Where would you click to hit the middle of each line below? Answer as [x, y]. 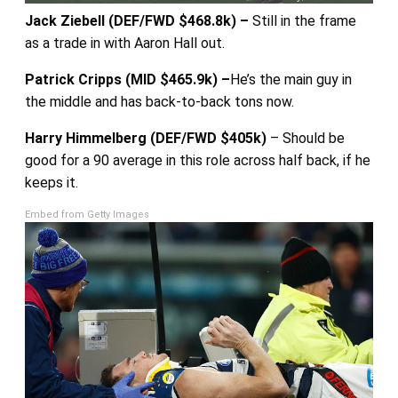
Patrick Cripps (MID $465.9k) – [127, 80]
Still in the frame [304, 21]
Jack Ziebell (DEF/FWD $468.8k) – [138, 21]
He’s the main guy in [291, 80]
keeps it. [51, 183]
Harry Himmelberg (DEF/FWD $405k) [145, 139]
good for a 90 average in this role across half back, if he [197, 161]
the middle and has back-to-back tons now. [159, 102]
